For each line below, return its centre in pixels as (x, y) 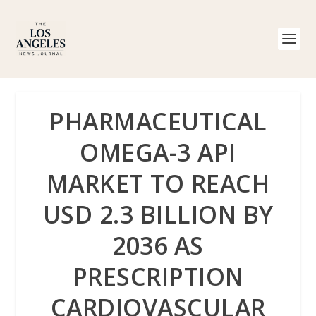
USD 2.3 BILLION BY (158, 214)
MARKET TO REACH (158, 183)
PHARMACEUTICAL (158, 121)
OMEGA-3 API (158, 152)
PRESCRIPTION (158, 276)
